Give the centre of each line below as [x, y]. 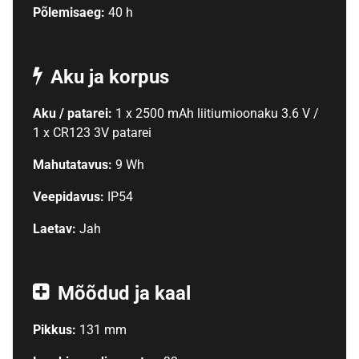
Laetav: [56, 229]
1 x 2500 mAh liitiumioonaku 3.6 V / [217, 114]
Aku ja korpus [109, 77]
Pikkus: [56, 330]
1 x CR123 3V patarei [92, 133]
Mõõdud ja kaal [124, 294]
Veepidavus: [70, 197]
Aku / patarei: [74, 114]
